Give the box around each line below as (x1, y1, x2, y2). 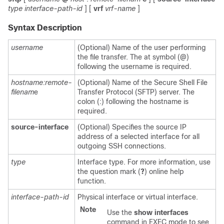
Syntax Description (8, 23, 82, 32)
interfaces (154, 208, 188, 216)
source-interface (11, 123, 68, 131)
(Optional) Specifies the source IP (77, 123, 186, 131)
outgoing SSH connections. (77, 142, 166, 150)
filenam (11, 88, 34, 96)
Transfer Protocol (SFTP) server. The (77, 88, 194, 96)
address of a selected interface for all (77, 132, 199, 140)
